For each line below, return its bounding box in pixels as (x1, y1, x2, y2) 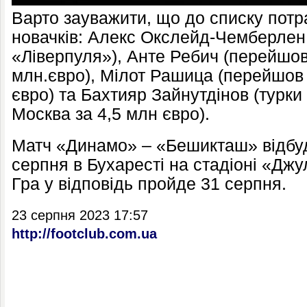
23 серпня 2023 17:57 (12, 208, 148, 223)
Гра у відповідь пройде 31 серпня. (12, 175, 286, 193)
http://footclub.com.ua (12, 226, 157, 241)
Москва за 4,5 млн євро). (12, 105, 210, 123)
